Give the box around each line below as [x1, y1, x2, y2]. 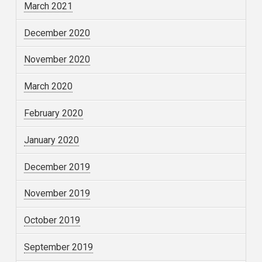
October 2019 [24, 215, 81, 226]
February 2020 [24, 107, 84, 119]
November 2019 [24, 188, 91, 199]
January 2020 [24, 134, 80, 146]
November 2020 [24, 54, 91, 65]
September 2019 [24, 241, 94, 253]
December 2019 [24, 161, 91, 173]
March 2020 [24, 81, 73, 92]
